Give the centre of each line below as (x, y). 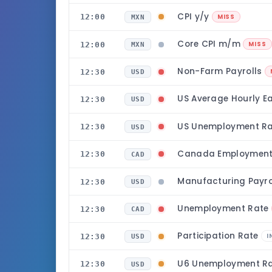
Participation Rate (219, 236)
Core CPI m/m (210, 44)
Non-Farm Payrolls (221, 72)
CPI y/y (195, 16)
